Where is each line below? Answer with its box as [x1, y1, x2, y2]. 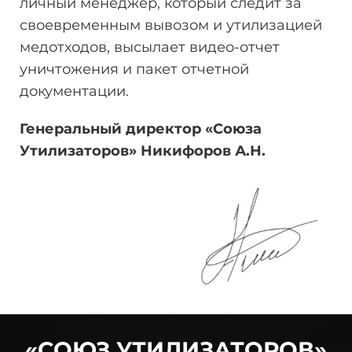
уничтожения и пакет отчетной [20, 60, 249, 79]
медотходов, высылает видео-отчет [20, 38, 280, 57]
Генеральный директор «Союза [20, 120, 262, 138]
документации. [20, 82, 129, 101]
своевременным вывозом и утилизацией [20, 16, 322, 35]
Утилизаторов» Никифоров [20, 142, 231, 160]
